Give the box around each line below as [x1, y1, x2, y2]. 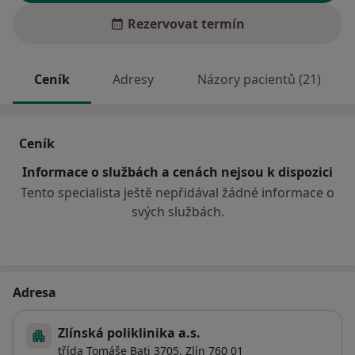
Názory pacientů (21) [197, 71, 321, 89]
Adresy [113, 71, 155, 89]
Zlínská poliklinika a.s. [58, 324, 200, 342]
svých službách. [131, 203, 224, 221]
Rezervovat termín [128, 15, 245, 33]
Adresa [13, 284, 56, 302]
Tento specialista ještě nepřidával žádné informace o [21, 184, 334, 202]
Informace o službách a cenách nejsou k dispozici [22, 163, 333, 181]
